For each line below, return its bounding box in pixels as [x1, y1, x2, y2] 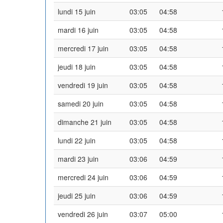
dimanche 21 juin [58, 116, 111, 127]
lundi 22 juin [58, 135, 96, 145]
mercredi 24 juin [58, 172, 109, 182]
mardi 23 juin [58, 153, 99, 164]
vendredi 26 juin [58, 209, 108, 219]
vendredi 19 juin [58, 80, 108, 90]
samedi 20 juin [58, 98, 104, 109]
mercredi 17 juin [58, 43, 109, 53]
